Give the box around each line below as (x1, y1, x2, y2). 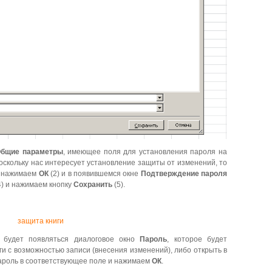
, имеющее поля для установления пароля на (63, 147, 228, 156)
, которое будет (167, 234, 228, 243)
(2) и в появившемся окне (48, 169, 141, 178)
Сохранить (73, 180, 112, 189)
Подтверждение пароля (140, 169, 228, 178)
